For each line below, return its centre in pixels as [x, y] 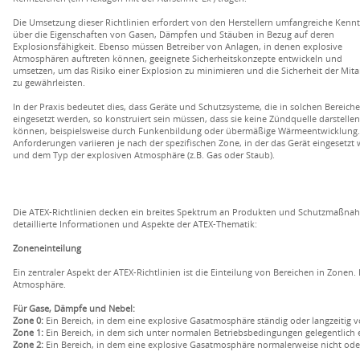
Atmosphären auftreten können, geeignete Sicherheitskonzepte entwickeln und [178, 58]
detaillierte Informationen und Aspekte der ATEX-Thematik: [135, 224]
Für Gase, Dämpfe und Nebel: [74, 308]
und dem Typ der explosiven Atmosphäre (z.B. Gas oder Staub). [144, 155]
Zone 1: [28, 332]
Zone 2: [28, 344]
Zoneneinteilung [47, 248]
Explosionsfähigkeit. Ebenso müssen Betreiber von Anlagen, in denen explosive [178, 46]
